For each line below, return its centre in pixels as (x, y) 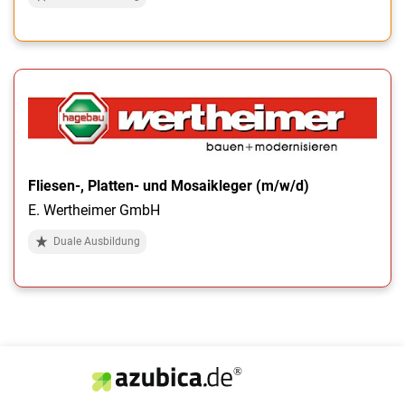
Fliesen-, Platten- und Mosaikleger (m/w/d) (169, 185)
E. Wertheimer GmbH (94, 210)
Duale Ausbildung (97, 241)
